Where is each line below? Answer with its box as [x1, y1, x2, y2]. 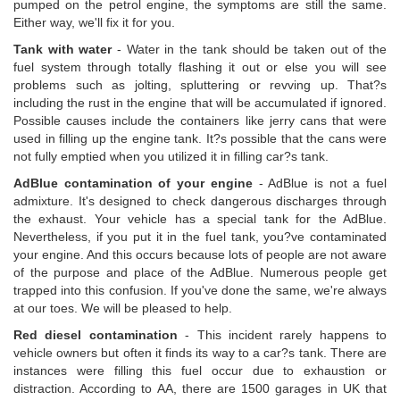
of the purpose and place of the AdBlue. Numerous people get [13, 265, 387, 280]
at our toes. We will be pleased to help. [13, 301, 232, 316]
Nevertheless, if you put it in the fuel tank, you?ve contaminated [13, 229, 387, 245]
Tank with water [13, 42, 112, 57]
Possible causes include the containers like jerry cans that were [13, 113, 387, 129]
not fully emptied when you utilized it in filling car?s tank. [13, 149, 329, 164]
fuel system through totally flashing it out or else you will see [13, 60, 387, 75]
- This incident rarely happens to [177, 328, 387, 343]
